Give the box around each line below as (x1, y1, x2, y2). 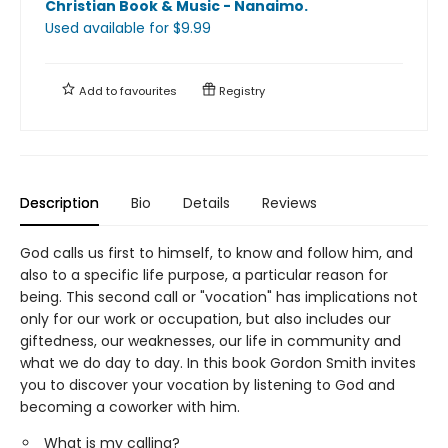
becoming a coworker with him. (20, 396, 240, 417)
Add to (76, 82, 120, 99)
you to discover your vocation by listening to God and (20, 374, 395, 395)
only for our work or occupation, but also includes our (20, 308, 391, 329)
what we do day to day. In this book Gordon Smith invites (20, 352, 416, 373)
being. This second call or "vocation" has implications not (20, 286, 418, 307)
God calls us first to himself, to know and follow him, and (20, 242, 413, 263)
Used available (45, 17, 149, 38)
